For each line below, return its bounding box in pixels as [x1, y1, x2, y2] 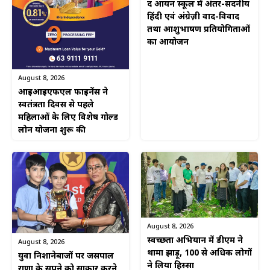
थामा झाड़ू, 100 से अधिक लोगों [147, 248, 252, 260]
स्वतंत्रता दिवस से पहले [18, 99, 94, 111]
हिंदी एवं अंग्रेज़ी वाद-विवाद [147, 11, 239, 24]
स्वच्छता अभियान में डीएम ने [147, 235, 243, 247]
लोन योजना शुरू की [18, 125, 86, 137]
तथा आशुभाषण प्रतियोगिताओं [147, 24, 250, 36]
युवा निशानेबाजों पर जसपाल [18, 251, 114, 263]
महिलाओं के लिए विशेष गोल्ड [18, 112, 118, 124]
